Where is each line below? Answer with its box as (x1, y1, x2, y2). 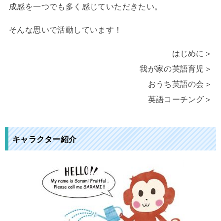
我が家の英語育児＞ (140, 64, 213, 73)
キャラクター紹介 (12, 134, 77, 144)
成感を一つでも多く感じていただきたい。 (8, 1, 163, 11)
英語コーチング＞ (147, 94, 213, 104)
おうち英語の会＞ (147, 79, 213, 88)
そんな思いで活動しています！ (8, 25, 122, 35)
